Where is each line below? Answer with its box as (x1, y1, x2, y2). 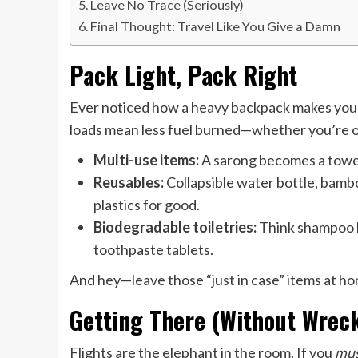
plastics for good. (93, 195, 200, 213)
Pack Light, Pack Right (70, 56, 297, 93)
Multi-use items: (93, 150, 199, 169)
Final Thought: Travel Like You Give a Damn (90, 18, 341, 34)
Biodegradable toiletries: (93, 217, 257, 236)
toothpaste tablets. (93, 240, 213, 258)
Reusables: (93, 173, 164, 191)
